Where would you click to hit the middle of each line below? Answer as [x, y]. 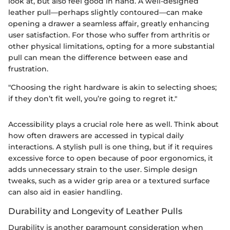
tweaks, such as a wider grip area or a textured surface [109, 181]
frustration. [28, 69]
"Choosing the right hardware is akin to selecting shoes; [112, 88]
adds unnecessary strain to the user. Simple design [103, 170]
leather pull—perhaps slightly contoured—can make [106, 13]
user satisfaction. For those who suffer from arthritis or [109, 35]
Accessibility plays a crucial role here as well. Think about [113, 124]
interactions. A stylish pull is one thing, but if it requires [110, 147]
